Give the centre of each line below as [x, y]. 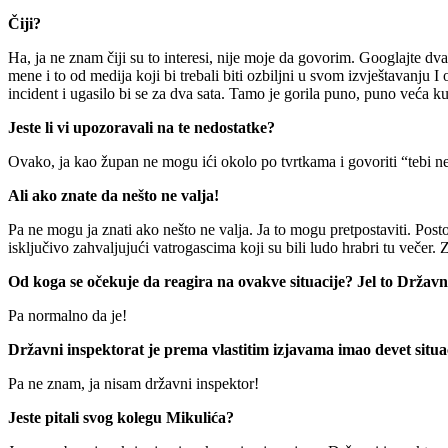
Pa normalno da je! [67, 315]
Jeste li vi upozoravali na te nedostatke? [141, 127]
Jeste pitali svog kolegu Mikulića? [121, 417]
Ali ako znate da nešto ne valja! [113, 195]
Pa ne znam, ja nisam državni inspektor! [133, 383]
